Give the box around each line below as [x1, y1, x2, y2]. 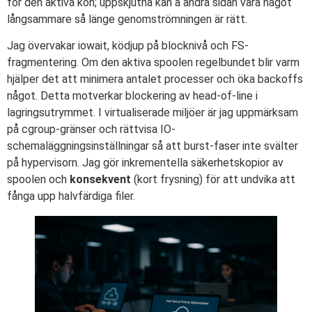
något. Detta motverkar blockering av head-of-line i [7, 89, 258, 103]
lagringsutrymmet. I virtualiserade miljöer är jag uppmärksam [7, 106, 298, 120]
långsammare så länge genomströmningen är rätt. [7, 12, 247, 26]
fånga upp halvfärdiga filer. [7, 189, 135, 203]
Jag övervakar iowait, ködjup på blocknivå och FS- [7, 39, 249, 53]
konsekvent [70, 173, 131, 187]
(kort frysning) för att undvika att [131, 173, 295, 187]
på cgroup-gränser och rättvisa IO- [7, 123, 175, 136]
